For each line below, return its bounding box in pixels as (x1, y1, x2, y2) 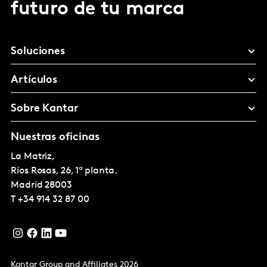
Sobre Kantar (11, 103, 78, 115)
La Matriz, (11, 152, 55, 162)
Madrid (11, 181, 43, 191)
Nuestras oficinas (11, 132, 100, 144)
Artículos (11, 74, 58, 86)
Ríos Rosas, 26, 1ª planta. (11, 166, 117, 176)
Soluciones (11, 46, 66, 58)
